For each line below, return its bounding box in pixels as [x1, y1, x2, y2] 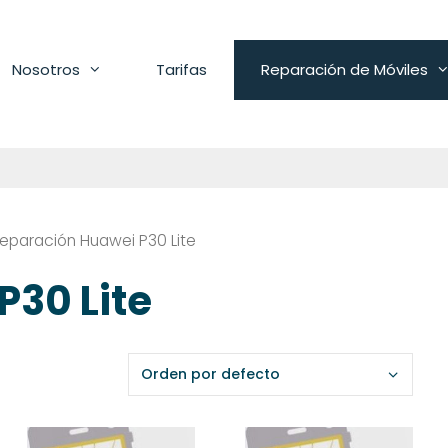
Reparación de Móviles [261, 59, 428, 80]
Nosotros [12, 59, 80, 80]
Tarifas [156, 59, 207, 80]
